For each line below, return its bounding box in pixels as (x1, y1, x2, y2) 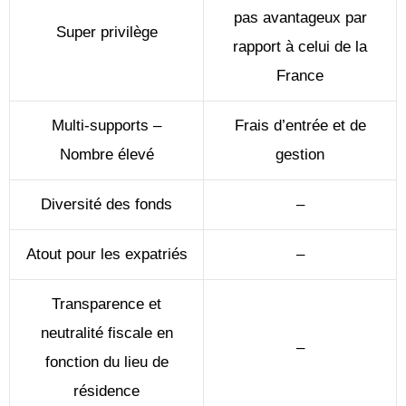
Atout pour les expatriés (25, 245, 188, 263)
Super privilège (55, 23, 158, 41)
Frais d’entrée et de (234, 116, 366, 134)
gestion (275, 145, 324, 163)
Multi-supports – (52, 116, 161, 134)
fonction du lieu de (44, 353, 169, 371)
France (276, 66, 324, 84)
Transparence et (52, 295, 161, 313)
